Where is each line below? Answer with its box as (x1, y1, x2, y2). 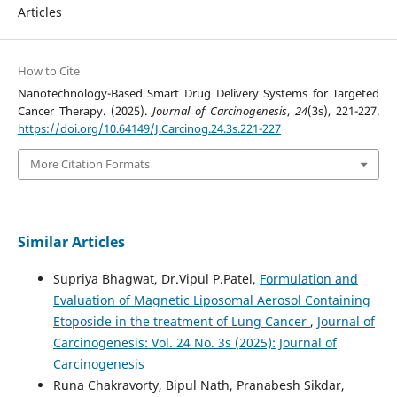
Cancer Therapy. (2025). (17, 103, 152, 120)
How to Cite (17, 63, 80, 80)
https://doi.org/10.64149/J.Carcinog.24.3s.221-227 (17, 121, 281, 137)
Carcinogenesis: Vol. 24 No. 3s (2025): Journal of (52, 333, 337, 351)
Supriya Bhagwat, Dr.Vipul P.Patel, (52, 269, 260, 287)
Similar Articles (17, 231, 125, 252)
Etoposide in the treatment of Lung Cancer (52, 312, 310, 330)
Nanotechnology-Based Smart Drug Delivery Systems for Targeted (17, 85, 380, 102)
